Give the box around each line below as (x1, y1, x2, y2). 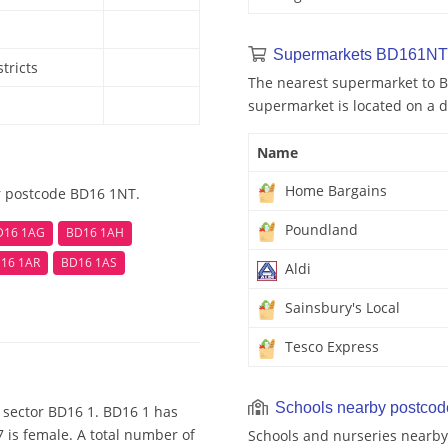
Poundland (281, 220, 358, 240)
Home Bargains (281, 181, 387, 201)
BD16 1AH (66, 224, 124, 242)
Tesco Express (281, 337, 379, 357)
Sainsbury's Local (281, 298, 400, 318)
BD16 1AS (61, 253, 117, 271)
